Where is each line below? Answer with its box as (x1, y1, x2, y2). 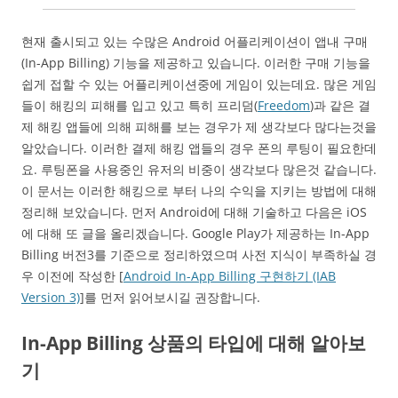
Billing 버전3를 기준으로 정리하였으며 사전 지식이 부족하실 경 (21, 246, 377, 263)
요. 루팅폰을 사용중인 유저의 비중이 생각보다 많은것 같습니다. (21, 161, 377, 178)
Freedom (258, 97, 310, 114)
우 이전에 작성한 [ (21, 267, 123, 284)
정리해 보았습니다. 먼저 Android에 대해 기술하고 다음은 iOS (21, 203, 367, 220)
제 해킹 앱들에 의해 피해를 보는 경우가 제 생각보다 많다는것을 (21, 118, 377, 135)
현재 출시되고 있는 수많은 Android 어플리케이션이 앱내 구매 (21, 33, 368, 50)
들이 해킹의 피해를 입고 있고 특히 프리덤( (21, 97, 258, 114)
